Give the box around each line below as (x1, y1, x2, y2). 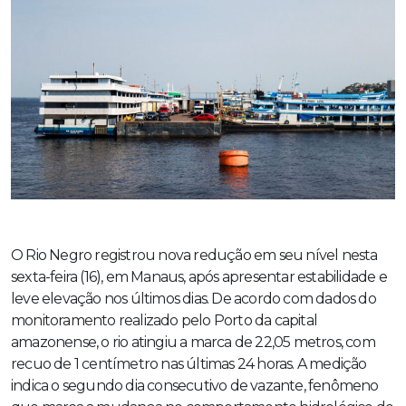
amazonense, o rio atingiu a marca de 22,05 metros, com (11, 333, 375, 352)
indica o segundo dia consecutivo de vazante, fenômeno (11, 377, 379, 395)
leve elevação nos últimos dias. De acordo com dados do (11, 290, 376, 308)
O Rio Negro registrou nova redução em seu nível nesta (11, 246, 378, 265)
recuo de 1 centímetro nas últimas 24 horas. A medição (11, 355, 367, 373)
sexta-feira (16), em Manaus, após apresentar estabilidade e (11, 268, 387, 286)
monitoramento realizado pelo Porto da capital (11, 312, 318, 330)
